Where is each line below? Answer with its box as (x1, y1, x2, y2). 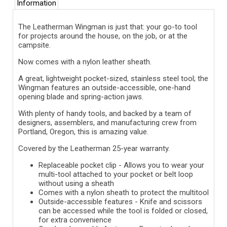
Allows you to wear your (124, 160, 204, 170)
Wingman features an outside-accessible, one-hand (18, 83, 191, 92)
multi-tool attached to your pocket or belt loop (39, 169, 193, 179)
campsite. (18, 40, 51, 50)
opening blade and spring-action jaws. (18, 92, 143, 101)
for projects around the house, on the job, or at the (18, 31, 187, 41)
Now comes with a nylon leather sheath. (18, 57, 152, 66)
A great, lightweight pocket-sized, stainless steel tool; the (18, 73, 208, 83)
